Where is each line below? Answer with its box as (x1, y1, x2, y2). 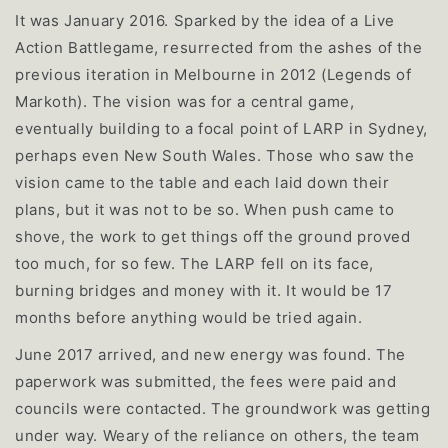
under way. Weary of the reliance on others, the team (15, 426, 420, 446)
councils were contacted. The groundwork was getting (15, 399, 431, 419)
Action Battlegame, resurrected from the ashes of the (15, 38, 423, 58)
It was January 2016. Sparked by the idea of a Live (15, 11, 396, 31)
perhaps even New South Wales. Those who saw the (15, 146, 415, 166)
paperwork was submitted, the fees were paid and (15, 372, 397, 392)
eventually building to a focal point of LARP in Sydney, (15, 119, 429, 139)
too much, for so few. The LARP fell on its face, (15, 254, 374, 274)
